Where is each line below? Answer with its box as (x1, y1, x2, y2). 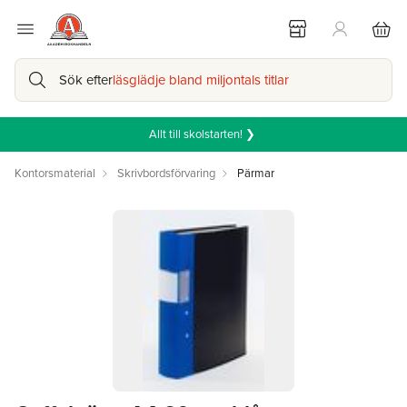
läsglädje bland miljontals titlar (113, 70, 289, 90)
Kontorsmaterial (15, 164, 95, 182)
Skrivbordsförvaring (117, 164, 215, 182)
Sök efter (59, 70, 113, 90)
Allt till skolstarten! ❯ (149, 125, 258, 143)
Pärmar (237, 164, 274, 182)
